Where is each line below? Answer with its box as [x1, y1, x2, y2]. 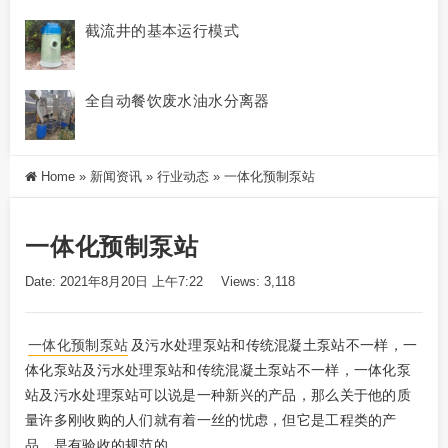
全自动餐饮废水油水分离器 [85, 92, 270, 110]
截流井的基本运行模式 [85, 22, 239, 40]
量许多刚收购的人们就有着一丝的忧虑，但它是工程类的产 [25, 412, 397, 429]
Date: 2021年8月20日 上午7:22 [25, 274, 203, 290]
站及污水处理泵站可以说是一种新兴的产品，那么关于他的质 [25, 387, 412, 404]
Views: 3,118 [221, 274, 295, 290]
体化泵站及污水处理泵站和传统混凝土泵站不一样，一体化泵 [25, 362, 412, 379]
